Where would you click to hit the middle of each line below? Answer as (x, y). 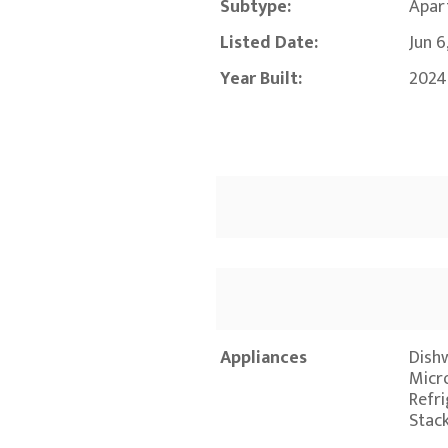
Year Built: (261, 79)
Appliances (263, 358)
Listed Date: (269, 43)
